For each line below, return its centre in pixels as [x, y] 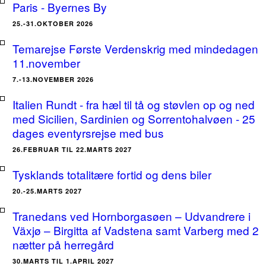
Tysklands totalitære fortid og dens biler [112, 174]
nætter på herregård [63, 244]
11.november [46, 63]
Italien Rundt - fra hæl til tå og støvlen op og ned [134, 104]
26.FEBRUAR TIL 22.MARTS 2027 [72, 149]
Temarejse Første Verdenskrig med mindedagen [135, 48]
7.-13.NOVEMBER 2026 [53, 79]
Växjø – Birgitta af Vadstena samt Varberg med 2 [136, 230]
